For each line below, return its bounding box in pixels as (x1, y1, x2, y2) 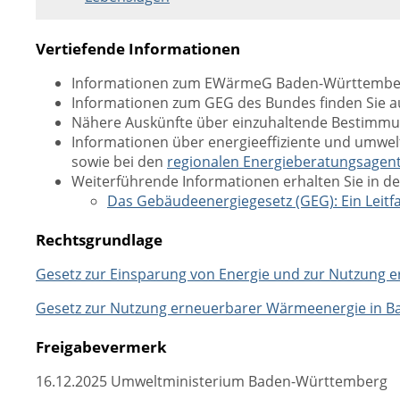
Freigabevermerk (36, 336, 167, 357)
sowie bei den (71, 152, 167, 171)
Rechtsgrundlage (36, 229, 162, 250)
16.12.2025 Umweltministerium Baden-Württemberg (36, 371, 387, 391)
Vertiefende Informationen (36, 37, 240, 59)
